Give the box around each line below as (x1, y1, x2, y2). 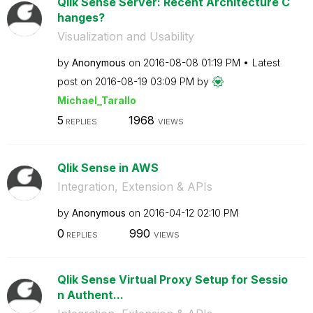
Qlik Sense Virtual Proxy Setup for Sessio (57, 272, 288, 286)
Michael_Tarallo (57, 94, 136, 106)
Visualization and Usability (57, 29, 194, 43)
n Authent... (57, 287, 124, 302)
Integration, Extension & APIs (57, 180, 212, 194)
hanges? (57, 10, 105, 24)
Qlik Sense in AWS (57, 161, 159, 175)
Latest (252, 56, 280, 68)
